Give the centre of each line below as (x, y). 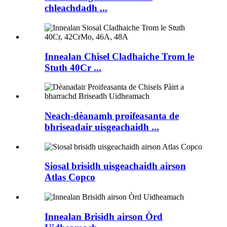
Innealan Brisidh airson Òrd (104, 216)
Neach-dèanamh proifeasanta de (112, 116)
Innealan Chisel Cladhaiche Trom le (119, 56)
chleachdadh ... (76, 8)
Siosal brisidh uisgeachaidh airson (115, 166)
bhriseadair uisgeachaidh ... (102, 127)
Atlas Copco (70, 177)
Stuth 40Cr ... (73, 67)
